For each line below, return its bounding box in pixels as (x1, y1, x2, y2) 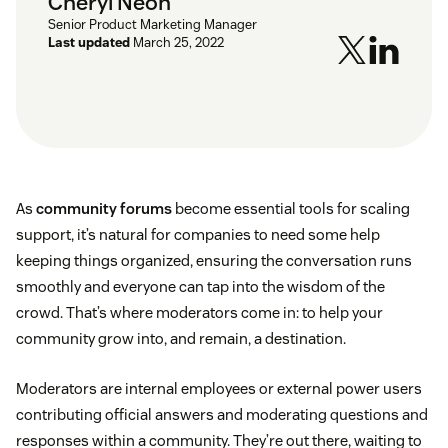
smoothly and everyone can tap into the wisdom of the (16, 277, 385, 297)
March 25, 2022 (133, 34, 224, 52)
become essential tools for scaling (172, 199, 410, 219)
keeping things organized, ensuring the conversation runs (16, 251, 412, 271)
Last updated (48, 34, 130, 52)
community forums (36, 199, 172, 219)
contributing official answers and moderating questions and (16, 405, 428, 425)
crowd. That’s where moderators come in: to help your (16, 303, 383, 323)
